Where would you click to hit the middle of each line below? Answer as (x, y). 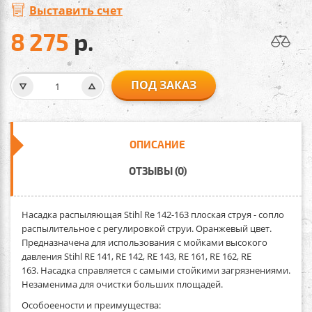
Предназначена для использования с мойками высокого (145, 242)
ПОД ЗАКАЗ (164, 85)
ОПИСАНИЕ (157, 144)
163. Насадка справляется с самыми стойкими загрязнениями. (156, 270)
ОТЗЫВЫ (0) (157, 170)
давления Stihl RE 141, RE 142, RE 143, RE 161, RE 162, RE (136, 256)
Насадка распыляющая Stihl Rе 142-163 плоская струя (136, 214)
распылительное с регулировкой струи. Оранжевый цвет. (147, 228)
